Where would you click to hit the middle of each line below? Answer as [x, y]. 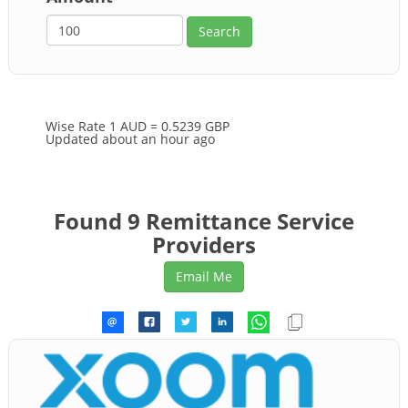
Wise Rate [77, 126]
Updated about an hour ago [130, 138]
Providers [204, 244]
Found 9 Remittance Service [204, 220]
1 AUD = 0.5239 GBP [169, 126]
